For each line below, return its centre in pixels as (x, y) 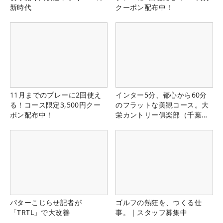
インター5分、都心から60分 (161, 95)
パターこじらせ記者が (46, 203)
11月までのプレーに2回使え (56, 95)
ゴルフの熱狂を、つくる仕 (159, 203)
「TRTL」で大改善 (40, 213)
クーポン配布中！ (144, 7)
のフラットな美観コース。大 (162, 105)
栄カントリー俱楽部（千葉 (159, 115)
